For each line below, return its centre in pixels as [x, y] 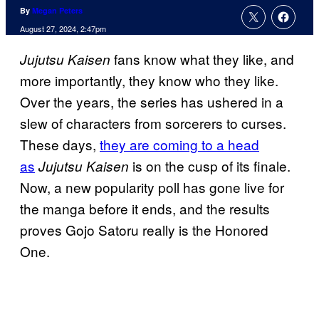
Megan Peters [57, 11]
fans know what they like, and [202, 59]
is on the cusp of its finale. [210, 166]
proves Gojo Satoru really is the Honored [144, 230]
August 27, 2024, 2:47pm [63, 29]
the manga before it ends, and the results [145, 209]
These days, [60, 145]
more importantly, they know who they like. [149, 80]
